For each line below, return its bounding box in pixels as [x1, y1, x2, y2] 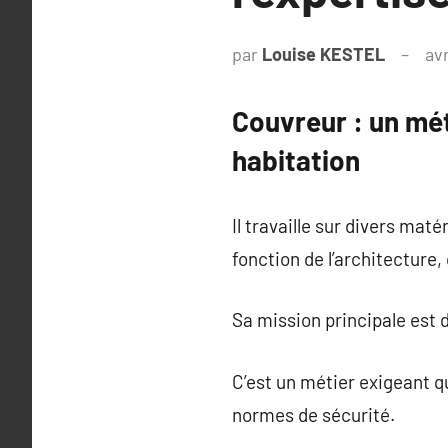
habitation [232, 143, 360, 177]
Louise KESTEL [262, 43, 385, 65]
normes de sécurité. [232, 402, 395, 426]
